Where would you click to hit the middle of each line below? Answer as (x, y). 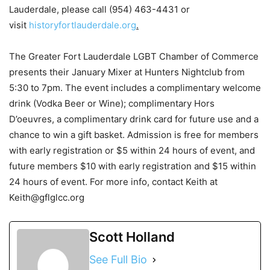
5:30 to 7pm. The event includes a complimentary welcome (135, 88)
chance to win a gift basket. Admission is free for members (134, 135)
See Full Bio (118, 260)
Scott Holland (132, 237)
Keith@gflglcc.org (47, 198)
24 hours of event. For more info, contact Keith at (113, 182)
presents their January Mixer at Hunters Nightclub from (127, 72)
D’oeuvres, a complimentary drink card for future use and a (134, 119)
